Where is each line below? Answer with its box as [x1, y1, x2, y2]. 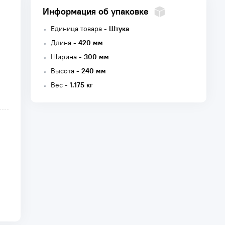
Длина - [51, 38, 78, 47]
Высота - [51, 66, 81, 75]
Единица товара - [51, 24, 109, 33]
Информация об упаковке [43, 6, 149, 17]
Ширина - [51, 52, 84, 61]
